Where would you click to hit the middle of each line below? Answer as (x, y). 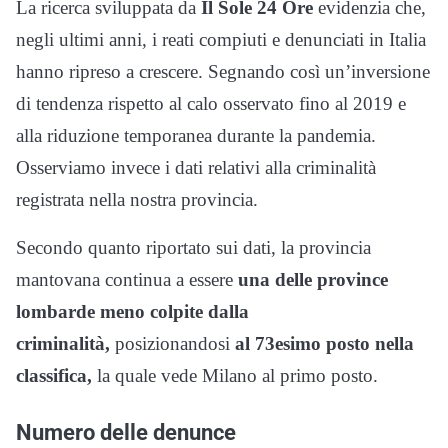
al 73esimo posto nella (324, 344)
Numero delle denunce (126, 432)
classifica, (56, 376)
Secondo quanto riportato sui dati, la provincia (193, 248)
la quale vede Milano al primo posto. (237, 376)
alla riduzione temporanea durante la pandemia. (196, 136)
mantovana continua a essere (127, 280)
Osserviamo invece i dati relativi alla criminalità (196, 168)
